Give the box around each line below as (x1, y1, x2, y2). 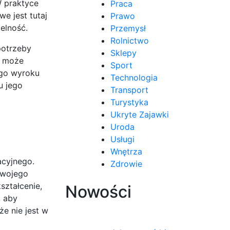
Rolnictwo (110, 35, 149, 46)
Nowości (65, 181, 131, 202)
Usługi (110, 133, 135, 144)
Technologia (110, 72, 158, 83)
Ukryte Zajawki (110, 109, 169, 120)
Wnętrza (110, 146, 142, 157)
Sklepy (110, 47, 137, 58)
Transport (110, 84, 148, 95)
